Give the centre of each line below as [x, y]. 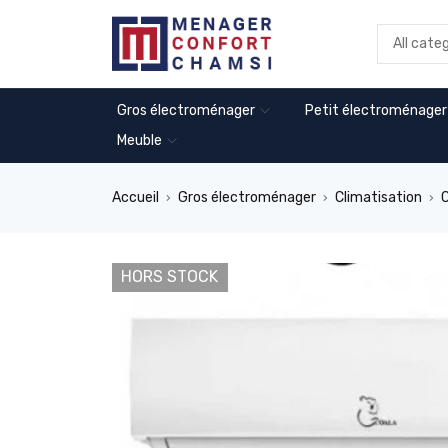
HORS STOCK [169, 276]
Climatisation [378, 197]
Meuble [139, 140]
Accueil [135, 197]
